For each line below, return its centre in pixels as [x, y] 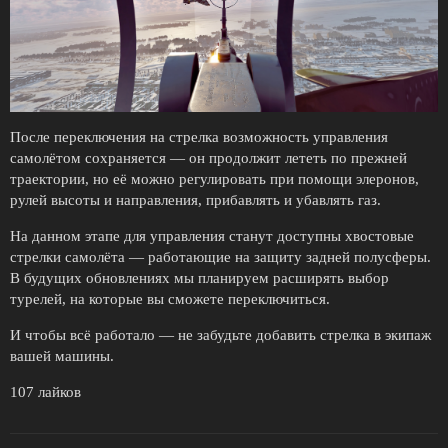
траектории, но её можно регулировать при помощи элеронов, [214, 179]
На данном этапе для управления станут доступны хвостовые [212, 236]
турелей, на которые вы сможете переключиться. [170, 299]
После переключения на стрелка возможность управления [199, 137]
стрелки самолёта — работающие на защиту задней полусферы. [220, 257]
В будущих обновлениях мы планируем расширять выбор [199, 278]
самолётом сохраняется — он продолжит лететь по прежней [208, 158]
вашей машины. [62, 356]
